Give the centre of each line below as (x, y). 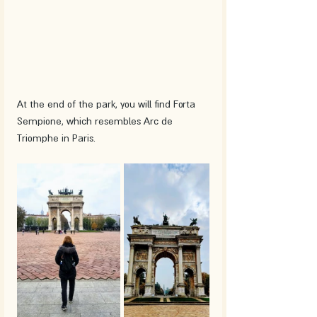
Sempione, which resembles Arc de (96, 121)
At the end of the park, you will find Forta (108, 104)
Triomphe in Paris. (56, 138)
